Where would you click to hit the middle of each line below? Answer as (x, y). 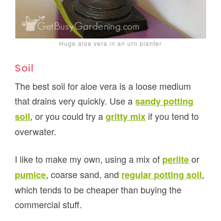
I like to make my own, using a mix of (89, 159)
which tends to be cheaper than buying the (98, 189)
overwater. (36, 131)
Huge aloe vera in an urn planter (110, 43)
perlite (176, 159)
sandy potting (165, 101)
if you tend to (172, 116)
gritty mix (126, 116)
